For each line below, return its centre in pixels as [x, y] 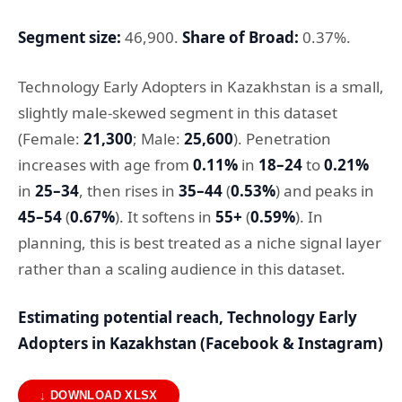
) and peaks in [325, 190]
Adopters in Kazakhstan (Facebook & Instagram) [201, 344]
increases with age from [105, 164]
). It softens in [165, 216]
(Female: [51, 138]
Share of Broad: [240, 38]
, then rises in [129, 190]
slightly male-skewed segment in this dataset [178, 112]
